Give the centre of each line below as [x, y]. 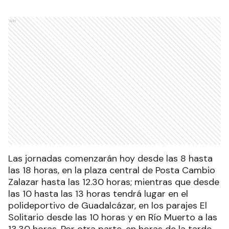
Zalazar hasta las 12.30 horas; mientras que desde [114, 182]
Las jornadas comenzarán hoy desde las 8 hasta [110, 159]
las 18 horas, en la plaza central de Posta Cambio [112, 170]
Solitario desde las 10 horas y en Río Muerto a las [113, 217]
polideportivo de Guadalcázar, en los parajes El [108, 206]
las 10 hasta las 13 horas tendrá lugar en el [98, 194]
